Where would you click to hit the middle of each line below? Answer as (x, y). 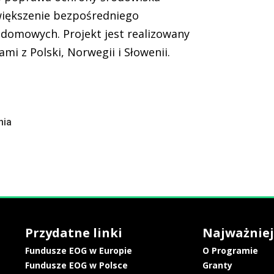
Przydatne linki (74, 232)
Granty (218, 265)
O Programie (231, 250)
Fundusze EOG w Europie (79, 250)
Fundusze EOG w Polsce (77, 265)
